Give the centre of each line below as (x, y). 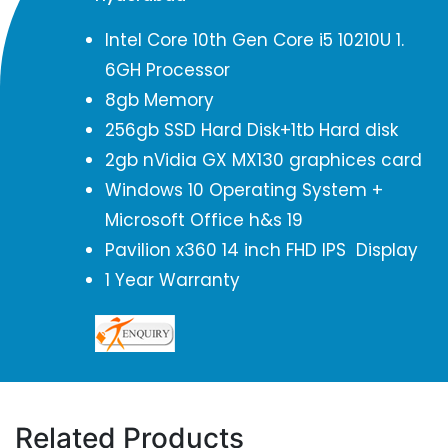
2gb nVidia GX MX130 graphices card (268, 160)
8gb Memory (162, 100)
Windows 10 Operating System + (244, 190)
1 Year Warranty (175, 280)
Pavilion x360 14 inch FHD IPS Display (261, 250)
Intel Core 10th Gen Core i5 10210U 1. (254, 40)
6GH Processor (170, 70)
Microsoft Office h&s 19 (206, 220)
